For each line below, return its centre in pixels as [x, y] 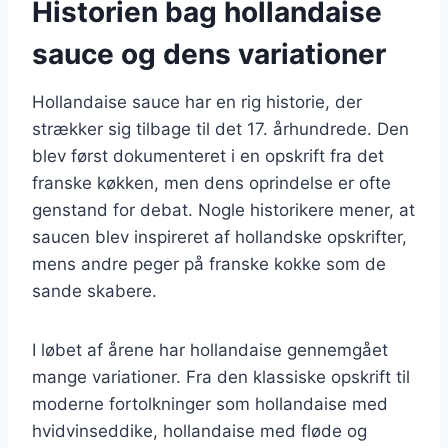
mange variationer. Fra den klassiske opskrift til [221, 376]
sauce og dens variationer [209, 53]
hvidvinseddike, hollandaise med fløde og [199, 430]
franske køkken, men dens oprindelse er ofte [211, 182]
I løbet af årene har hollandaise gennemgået [210, 349]
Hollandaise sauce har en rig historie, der [197, 101]
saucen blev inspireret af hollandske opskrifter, [219, 236]
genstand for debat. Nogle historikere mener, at [223, 209]
